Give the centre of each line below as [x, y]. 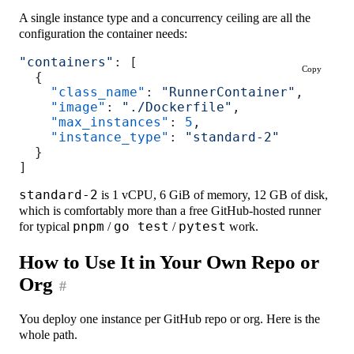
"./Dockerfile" [177, 107]
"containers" [67, 62]
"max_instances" [94, 122]
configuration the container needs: [104, 33]
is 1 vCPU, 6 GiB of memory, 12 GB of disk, [213, 195]
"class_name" [83, 92]
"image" [63, 107]
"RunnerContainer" [229, 92]
